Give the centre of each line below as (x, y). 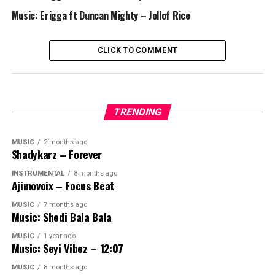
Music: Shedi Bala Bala (61, 217)
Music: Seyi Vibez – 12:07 (67, 248)
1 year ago (59, 236)
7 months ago (65, 205)
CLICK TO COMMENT (137, 50)
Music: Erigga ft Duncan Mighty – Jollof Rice (101, 16)
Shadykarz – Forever (56, 154)
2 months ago (65, 142)
